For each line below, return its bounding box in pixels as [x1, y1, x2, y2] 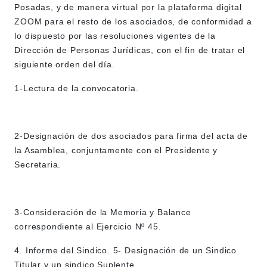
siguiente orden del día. [14, 60, 115, 70]
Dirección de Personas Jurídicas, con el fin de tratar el [14, 45, 246, 55]
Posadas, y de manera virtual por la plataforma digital [14, 2, 242, 13]
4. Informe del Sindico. [14, 246, 110, 256]
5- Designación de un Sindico [113, 246, 237, 256]
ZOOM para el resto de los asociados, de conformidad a [14, 17, 252, 27]
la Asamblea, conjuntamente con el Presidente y [14, 145, 218, 156]
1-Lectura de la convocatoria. [14, 83, 139, 94]
